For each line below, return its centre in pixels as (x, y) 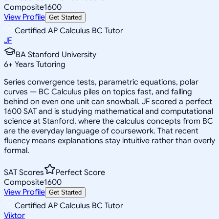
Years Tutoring (39, 64)
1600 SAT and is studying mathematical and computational (109, 111)
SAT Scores (24, 172)
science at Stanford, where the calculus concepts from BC (109, 121)
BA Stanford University (56, 55)
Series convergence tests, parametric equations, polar (101, 82)
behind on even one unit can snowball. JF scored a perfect (108, 101)
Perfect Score (80, 172)
